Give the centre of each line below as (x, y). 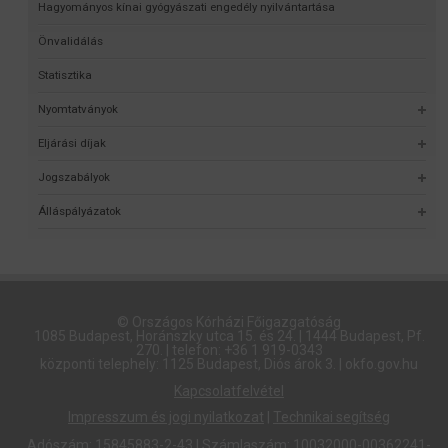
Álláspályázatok (80, 211)
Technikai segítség (331, 416)
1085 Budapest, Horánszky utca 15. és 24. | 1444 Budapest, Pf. (229, 336)
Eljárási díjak (72, 143)
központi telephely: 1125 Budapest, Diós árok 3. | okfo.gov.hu (229, 364)
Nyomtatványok (78, 109)
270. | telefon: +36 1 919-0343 (229, 350)
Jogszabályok (74, 177)
